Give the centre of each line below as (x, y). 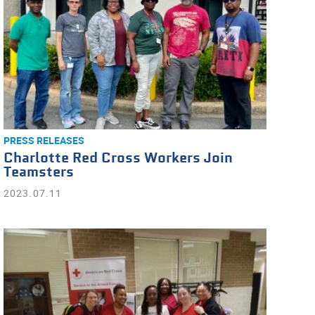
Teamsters (38, 173)
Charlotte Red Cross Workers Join (118, 159)
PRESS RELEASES (44, 140)
